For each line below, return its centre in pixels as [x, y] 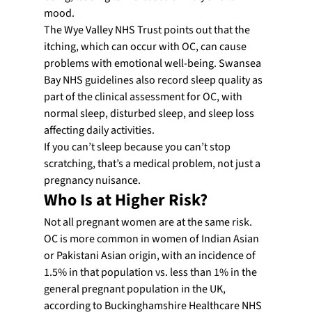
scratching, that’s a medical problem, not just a [153, 163]
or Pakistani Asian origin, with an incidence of [150, 255]
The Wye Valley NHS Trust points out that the [148, 30]
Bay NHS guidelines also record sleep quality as [154, 80]
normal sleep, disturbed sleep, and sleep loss [150, 113]
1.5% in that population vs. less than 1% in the [151, 272]
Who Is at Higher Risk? [125, 200]
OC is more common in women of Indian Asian [152, 239]
